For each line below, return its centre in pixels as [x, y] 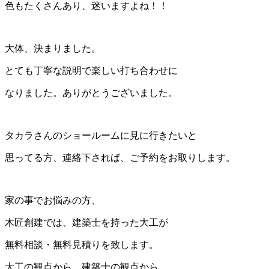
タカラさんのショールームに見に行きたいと [101, 136]
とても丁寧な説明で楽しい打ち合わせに [91, 71]
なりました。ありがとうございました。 [91, 93]
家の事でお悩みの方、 [53, 201]
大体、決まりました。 [53, 49]
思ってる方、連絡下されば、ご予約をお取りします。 [120, 158]
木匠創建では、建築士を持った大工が [86, 223]
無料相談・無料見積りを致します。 [82, 245]
